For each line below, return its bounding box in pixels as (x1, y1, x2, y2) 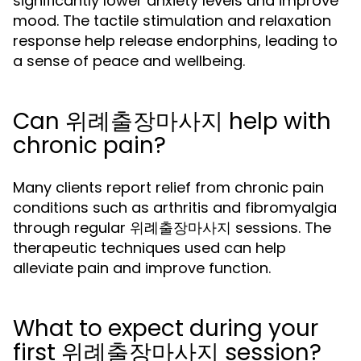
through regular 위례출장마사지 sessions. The (13, 218, 331, 238)
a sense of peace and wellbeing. (13, 51, 245, 71)
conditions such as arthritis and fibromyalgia (13, 197, 337, 218)
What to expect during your (13, 313, 318, 344)
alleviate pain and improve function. (13, 258, 271, 278)
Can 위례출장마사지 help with (13, 106, 331, 137)
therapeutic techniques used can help (13, 238, 286, 258)
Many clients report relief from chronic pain (13, 177, 324, 197)
